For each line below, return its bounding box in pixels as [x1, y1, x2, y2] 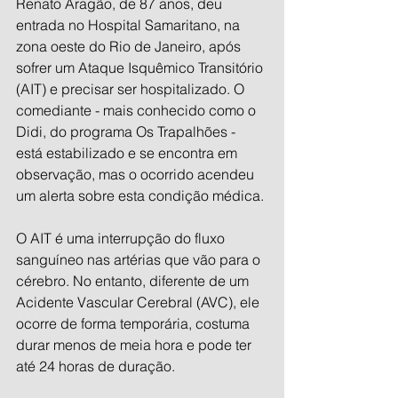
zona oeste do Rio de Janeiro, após [16, 37, 244, 55]
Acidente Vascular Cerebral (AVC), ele [16, 293, 263, 311]
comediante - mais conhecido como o [16, 101, 259, 119]
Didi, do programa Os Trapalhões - [16, 123, 239, 140]
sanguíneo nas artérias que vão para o [16, 251, 264, 268]
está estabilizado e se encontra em [16, 144, 241, 162]
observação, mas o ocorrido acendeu [16, 165, 258, 183]
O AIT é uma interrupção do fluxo [16, 229, 228, 247]
